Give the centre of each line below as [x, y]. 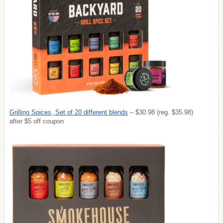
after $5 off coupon [37, 121]
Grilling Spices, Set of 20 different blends [69, 112]
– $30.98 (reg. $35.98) [161, 112]
